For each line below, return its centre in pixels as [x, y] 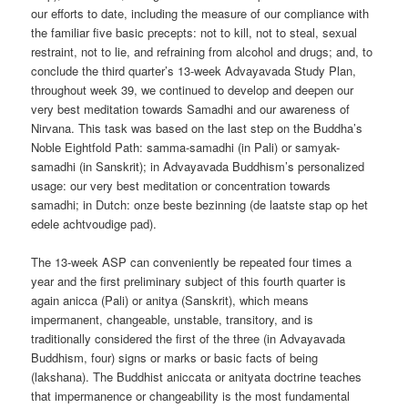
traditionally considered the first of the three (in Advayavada [189, 338]
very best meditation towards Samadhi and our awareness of [191, 108]
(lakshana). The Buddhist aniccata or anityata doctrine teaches [197, 376]
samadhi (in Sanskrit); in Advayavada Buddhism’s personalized [198, 166]
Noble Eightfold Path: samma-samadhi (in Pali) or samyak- [186, 147]
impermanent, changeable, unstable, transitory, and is [173, 319]
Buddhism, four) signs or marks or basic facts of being [175, 357]
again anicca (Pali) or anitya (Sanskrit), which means [170, 300]
